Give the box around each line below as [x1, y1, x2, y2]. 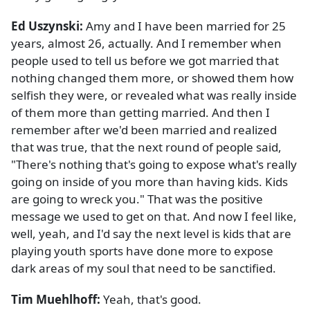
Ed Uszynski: [11, 18, 86, 35]
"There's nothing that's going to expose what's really [11, 156, 297, 173]
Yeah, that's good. [103, 291, 201, 308]
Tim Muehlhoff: [11, 291, 103, 308]
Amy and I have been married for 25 [86, 18, 286, 35]
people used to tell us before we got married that [11, 53, 279, 69]
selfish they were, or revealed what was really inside [11, 87, 297, 104]
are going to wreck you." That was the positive [11, 191, 263, 208]
